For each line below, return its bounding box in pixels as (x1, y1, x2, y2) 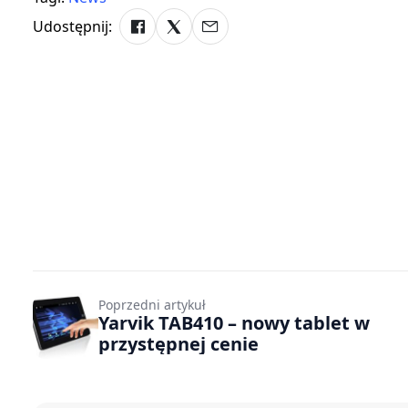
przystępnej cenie (98, 331, 259, 356)
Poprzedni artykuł (98, 296, 206, 313)
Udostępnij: (33, 15, 112, 36)
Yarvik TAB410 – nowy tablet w (98, 311, 370, 335)
